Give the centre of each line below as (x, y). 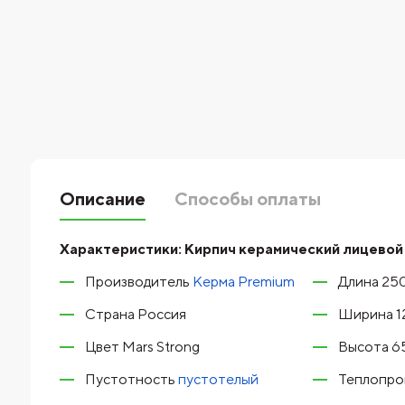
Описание (102, 198)
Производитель (138, 282)
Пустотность (131, 379)
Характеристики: (122, 249)
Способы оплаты (247, 198)
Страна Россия (135, 314)
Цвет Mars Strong (142, 347)
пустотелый (218, 379)
